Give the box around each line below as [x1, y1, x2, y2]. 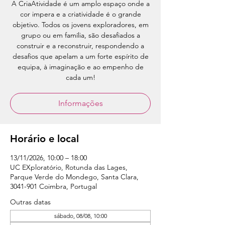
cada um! [65, 73, 95, 82]
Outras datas [10, 197, 51, 206]
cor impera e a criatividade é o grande [20, 10, 141, 19]
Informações [58, 98, 103, 108]
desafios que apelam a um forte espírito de [12, 52, 149, 61]
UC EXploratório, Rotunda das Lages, [10, 163, 128, 172]
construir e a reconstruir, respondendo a [17, 41, 144, 50]
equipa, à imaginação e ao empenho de [17, 62, 144, 71]
